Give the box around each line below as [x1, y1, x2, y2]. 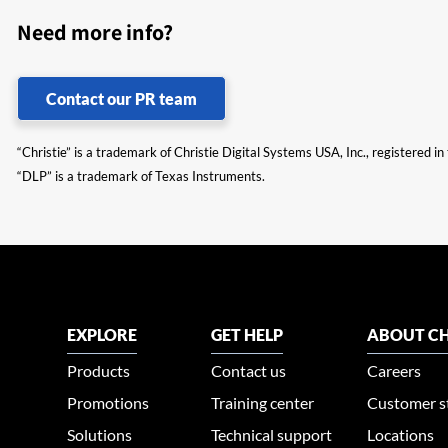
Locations [367, 425, 435, 444]
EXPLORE [67, 325, 138, 344]
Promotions [67, 393, 150, 412]
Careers [367, 361, 422, 380]
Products [67, 361, 131, 380]
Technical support [211, 425, 333, 444]
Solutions [67, 425, 133, 444]
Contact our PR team [46, 89, 197, 108]
